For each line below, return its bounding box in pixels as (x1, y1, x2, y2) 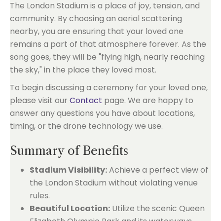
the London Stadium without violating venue (30, 177, 198, 188)
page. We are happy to (102, 94, 193, 106)
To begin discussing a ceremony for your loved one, (10, 81, 208, 93)
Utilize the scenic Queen (110, 202, 205, 214)
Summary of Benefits (10, 143, 128, 158)
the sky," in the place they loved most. (10, 64, 156, 75)
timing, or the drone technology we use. (10, 120, 163, 132)
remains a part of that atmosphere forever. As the (10, 38, 206, 50)
